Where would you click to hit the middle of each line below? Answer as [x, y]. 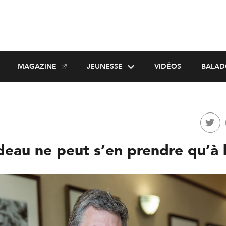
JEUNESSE [104, 66]
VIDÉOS [167, 66]
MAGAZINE [37, 66]
